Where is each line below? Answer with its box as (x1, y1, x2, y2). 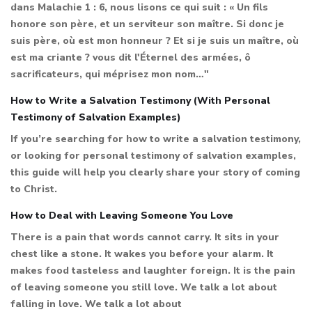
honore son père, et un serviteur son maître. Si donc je (10, 17, 284, 31)
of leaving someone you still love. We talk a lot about (10, 280, 277, 294)
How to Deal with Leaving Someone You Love (10, 208, 233, 222)
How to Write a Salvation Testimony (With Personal (10, 93, 270, 107)
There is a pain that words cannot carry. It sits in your (10, 230, 279, 244)
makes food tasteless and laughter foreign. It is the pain (10, 263, 295, 277)
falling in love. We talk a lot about (10, 297, 182, 311)
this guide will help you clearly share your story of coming (10, 165, 300, 179)
